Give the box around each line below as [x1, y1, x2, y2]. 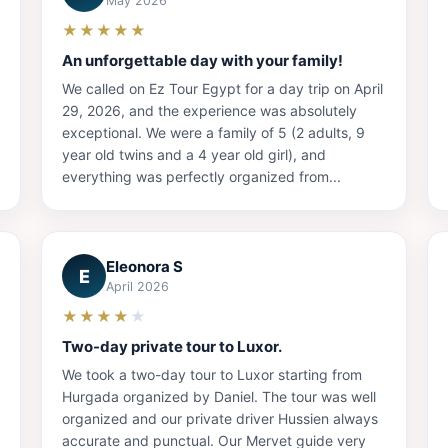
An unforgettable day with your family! [62, 51, 344, 71]
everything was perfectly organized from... [62, 168, 342, 186]
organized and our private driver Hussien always [62, 410, 379, 428]
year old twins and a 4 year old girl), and [62, 146, 327, 164]
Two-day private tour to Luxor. [62, 337, 283, 357]
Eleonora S [106, 257, 184, 277]
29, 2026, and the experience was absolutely [62, 102, 358, 120]
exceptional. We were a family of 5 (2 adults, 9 [62, 124, 366, 142]
